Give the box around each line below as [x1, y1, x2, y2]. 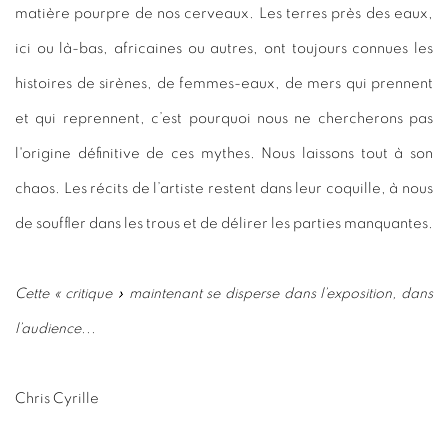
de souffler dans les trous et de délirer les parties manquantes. [15, 215, 433, 231]
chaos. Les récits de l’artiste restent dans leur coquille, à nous [15, 180, 433, 196]
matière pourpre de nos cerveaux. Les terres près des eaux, [15, 5, 433, 21]
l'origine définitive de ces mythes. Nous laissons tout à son [15, 145, 433, 161]
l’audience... [15, 320, 96, 336]
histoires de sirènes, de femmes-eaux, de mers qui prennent [15, 75, 433, 91]
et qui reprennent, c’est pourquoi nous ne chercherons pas [15, 110, 433, 126]
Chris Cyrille [15, 390, 99, 406]
